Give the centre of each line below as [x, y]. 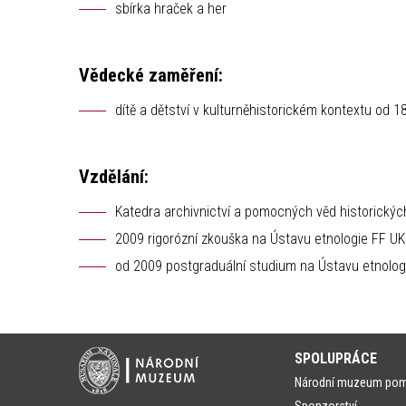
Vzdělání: [116, 177]
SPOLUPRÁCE [335, 358]
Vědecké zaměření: [153, 75]
